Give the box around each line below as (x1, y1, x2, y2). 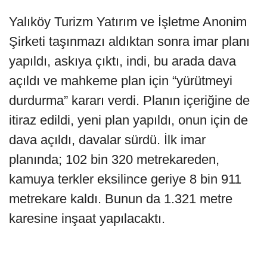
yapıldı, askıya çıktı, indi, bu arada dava (9, 54, 236, 69)
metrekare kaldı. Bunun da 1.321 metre (9, 191, 232, 207)
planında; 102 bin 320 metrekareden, (9, 152, 219, 167)
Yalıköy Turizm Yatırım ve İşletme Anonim (9, 14, 247, 30)
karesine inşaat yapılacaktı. (9, 211, 165, 226)
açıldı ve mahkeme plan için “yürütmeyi (9, 73, 232, 89)
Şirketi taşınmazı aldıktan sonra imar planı (9, 34, 250, 49)
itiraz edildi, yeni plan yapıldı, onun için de (9, 113, 248, 128)
